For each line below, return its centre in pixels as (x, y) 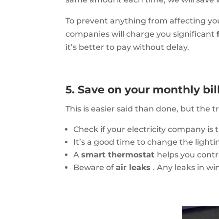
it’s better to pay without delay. (128, 47)
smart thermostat (119, 155)
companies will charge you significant (141, 34)
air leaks (135, 168)
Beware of (95, 168)
